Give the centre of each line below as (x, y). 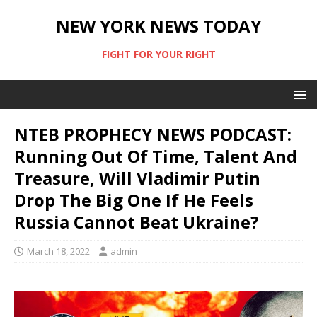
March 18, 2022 (58, 251)
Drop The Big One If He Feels (134, 200)
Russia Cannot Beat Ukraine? (137, 222)
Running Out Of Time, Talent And (156, 156)
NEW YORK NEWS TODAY (158, 26)
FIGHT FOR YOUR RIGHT (158, 54)
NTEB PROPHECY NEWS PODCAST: (153, 134)
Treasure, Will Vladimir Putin (137, 178)
